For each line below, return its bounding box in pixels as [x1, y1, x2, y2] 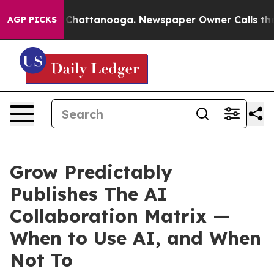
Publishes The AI [10, 182, 167, 206]
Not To [10, 248, 73, 272]
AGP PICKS [7, 14, 57, 25]
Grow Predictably [10, 160, 172, 183]
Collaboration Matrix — [10, 204, 231, 228]
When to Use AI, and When [10, 226, 261, 250]
